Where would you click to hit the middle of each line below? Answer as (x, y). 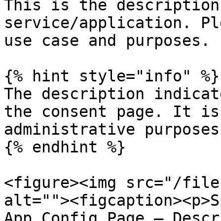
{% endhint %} (65, 147)
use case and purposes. (107, 40)
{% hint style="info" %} (112, 76)
